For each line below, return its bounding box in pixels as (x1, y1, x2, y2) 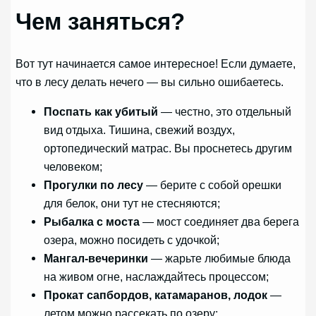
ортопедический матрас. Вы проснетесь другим (44, 142, 293, 155)
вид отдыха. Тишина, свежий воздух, (44, 123, 236, 137)
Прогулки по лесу (44, 178, 144, 192)
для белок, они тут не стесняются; (44, 197, 221, 210)
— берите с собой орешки (143, 178, 282, 192)
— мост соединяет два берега (140, 215, 300, 229)
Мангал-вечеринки (44, 252, 149, 265)
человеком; (44, 160, 103, 174)
